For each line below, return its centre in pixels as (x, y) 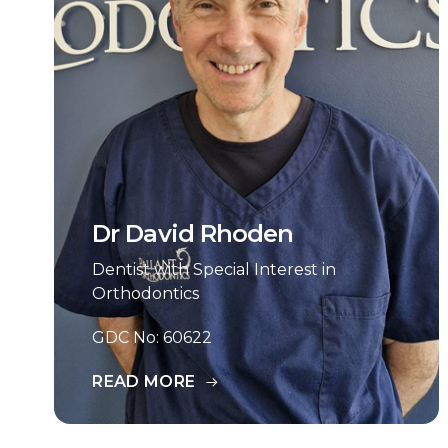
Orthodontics (146, 293)
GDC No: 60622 (152, 337)
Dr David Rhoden (192, 233)
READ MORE (144, 381)
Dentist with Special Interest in (214, 269)
